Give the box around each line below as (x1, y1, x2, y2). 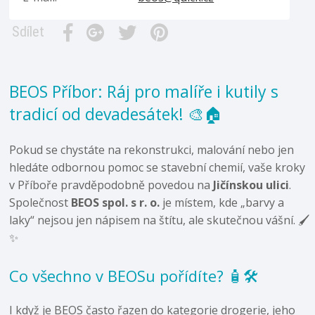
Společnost (9, 194, 72, 210)
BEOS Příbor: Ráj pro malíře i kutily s (9, 79, 279, 103)
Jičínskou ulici (213, 176, 290, 193)
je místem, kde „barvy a (160, 194, 285, 210)
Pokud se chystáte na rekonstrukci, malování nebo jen (9, 141, 295, 157)
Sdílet (12, 22, 45, 40)
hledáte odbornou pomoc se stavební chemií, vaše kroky (9, 159, 306, 175)
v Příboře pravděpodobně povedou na (9, 176, 214, 193)
